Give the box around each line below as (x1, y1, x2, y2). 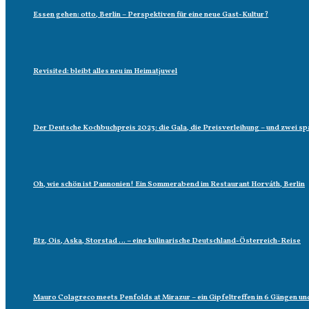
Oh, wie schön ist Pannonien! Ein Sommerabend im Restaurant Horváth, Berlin (33, 179, 305, 190)
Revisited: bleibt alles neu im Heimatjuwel (33, 66, 177, 77)
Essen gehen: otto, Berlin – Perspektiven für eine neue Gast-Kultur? (33, 10, 268, 20)
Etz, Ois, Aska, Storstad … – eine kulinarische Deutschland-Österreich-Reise (33, 236, 301, 246)
